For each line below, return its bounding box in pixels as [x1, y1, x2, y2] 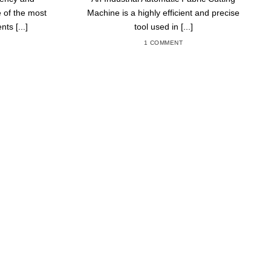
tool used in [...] [134, 22, 193, 32]
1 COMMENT [143, 39, 183, 46]
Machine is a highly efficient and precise [87, 8, 240, 18]
